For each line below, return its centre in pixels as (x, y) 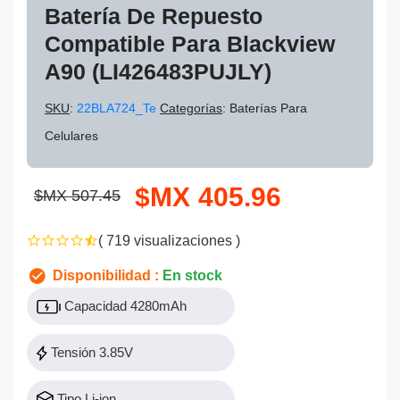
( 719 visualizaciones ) (169, 240)
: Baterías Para (265, 108)
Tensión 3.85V (90, 352)
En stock (192, 275)
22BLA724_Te (118, 108)
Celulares (71, 136)
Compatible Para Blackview (190, 44)
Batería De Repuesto (154, 16)
